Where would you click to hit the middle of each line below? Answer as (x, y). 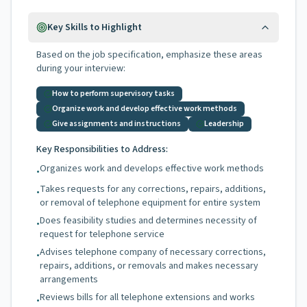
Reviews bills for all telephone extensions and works (147, 297)
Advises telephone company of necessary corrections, (153, 252)
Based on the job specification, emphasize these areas (149, 55)
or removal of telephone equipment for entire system (150, 203)
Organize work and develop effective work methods (145, 109)
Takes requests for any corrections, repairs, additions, (153, 189)
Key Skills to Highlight (95, 27)
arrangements (69, 280)
